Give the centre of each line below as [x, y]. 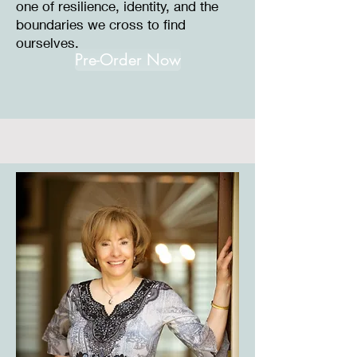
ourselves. [47, 43]
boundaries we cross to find [101, 24]
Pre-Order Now [127, 60]
